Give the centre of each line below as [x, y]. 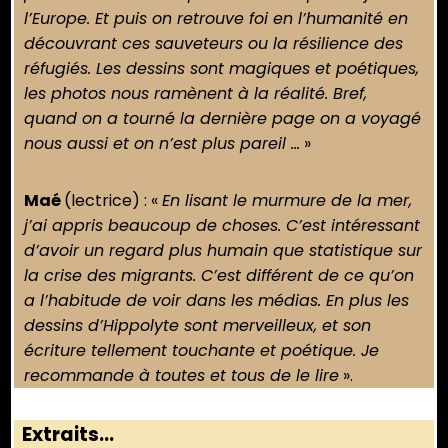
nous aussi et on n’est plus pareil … [162, 144]
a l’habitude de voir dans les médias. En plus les [216, 301]
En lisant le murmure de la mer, [287, 201]
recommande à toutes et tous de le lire [181, 376]
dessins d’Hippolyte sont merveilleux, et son [197, 326]
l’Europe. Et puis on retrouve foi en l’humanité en [216, 19]
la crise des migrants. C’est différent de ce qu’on [219, 276]
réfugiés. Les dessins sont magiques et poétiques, [221, 69]
